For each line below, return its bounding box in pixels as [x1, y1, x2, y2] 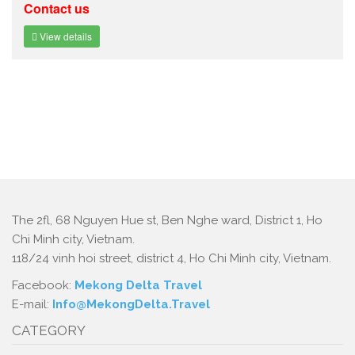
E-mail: [12, 297, 52, 311]
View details [37, 29, 92, 43]
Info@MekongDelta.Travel [52, 297, 210, 311]
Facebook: [12, 278, 74, 292]
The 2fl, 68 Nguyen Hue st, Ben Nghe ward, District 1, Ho [12, 213, 323, 227]
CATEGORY [12, 323, 86, 338]
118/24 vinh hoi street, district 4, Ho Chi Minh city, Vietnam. [12, 251, 331, 265]
